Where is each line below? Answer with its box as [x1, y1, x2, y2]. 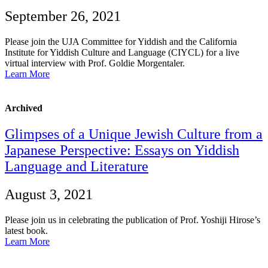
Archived [5, 102, 42, 113]
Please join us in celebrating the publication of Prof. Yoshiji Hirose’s [5, 215, 260, 226]
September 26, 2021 [5, 8, 121, 24]
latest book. [5, 226, 48, 236]
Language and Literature [5, 159, 148, 175]
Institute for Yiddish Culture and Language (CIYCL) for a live [5, 47, 239, 57]
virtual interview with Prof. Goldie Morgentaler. [5, 57, 185, 68]
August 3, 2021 [5, 187, 93, 203]
